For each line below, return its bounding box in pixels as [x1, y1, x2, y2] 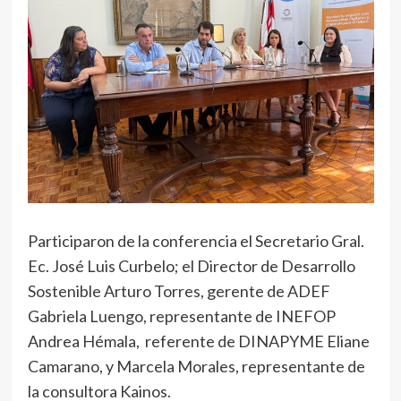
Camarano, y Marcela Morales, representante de [27, 356, 365, 377]
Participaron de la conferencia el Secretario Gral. [27, 231, 364, 252]
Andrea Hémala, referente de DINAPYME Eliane [27, 331, 370, 352]
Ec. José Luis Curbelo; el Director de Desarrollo [27, 256, 355, 277]
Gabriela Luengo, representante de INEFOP [27, 306, 336, 327]
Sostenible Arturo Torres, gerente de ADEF [27, 281, 330, 302]
